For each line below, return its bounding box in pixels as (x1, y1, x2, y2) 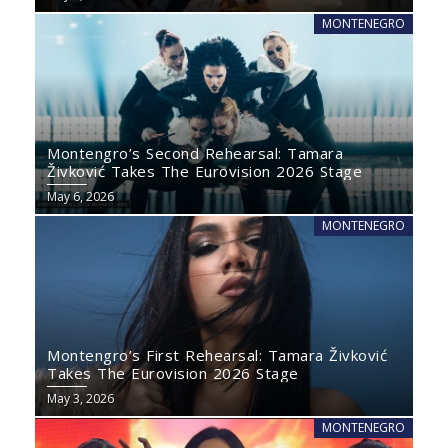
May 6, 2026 (47, 188, 114, 205)
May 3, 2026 (47, 390, 114, 407)
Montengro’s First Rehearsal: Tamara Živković (47, 345, 387, 365)
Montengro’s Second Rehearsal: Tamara (47, 143, 343, 163)
